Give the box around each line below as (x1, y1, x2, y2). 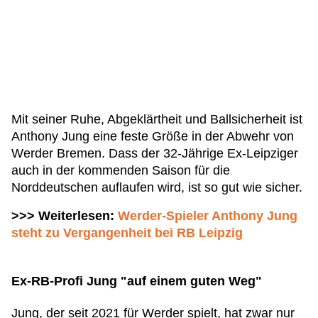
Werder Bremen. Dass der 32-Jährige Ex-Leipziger (11, 146, 298, 160)
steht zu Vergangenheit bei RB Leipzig (11, 226, 243, 240)
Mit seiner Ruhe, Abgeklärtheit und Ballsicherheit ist (11, 112, 302, 126)
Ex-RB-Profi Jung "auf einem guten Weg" (11, 274, 262, 288)
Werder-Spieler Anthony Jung (118, 209, 297, 223)
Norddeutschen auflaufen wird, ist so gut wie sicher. (11, 180, 306, 194)
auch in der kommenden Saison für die (11, 163, 230, 177)
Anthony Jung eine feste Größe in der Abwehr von (11, 129, 294, 143)
